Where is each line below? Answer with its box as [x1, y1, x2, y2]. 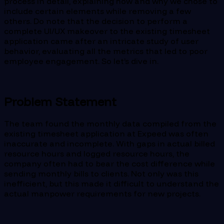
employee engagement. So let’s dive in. [4, 55, 158, 66]
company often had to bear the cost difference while [4, 158, 215, 169]
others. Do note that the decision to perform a [4, 15, 187, 26]
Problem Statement [4, 93, 116, 109]
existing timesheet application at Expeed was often [4, 128, 208, 139]
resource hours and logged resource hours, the [4, 148, 189, 159]
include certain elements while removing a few [4, 5, 191, 16]
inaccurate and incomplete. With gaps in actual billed [4, 138, 215, 149]
